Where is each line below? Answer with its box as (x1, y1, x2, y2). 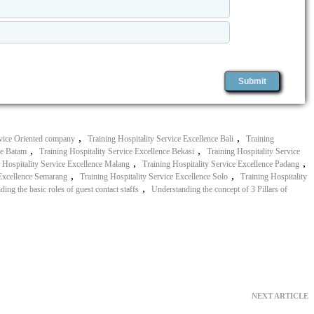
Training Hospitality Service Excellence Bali (88, 133, 233, 144)
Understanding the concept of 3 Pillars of (151, 184, 287, 194)
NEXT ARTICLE (252, 291, 308, 300)
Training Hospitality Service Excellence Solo (80, 171, 228, 182)
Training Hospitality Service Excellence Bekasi (39, 146, 194, 156)
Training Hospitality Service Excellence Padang (142, 158, 299, 169)
